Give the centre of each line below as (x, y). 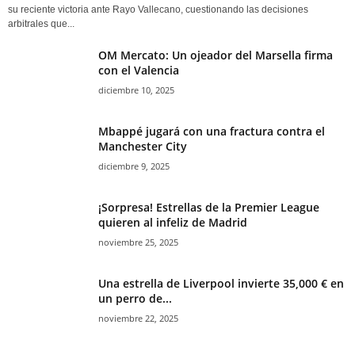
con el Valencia (139, 71)
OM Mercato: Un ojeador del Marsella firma (216, 55)
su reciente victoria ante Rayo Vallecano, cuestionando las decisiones (158, 10)
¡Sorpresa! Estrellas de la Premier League (209, 208)
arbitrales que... (41, 24)
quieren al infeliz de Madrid (173, 223)
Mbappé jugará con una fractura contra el (212, 132)
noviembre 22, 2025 (138, 319)
